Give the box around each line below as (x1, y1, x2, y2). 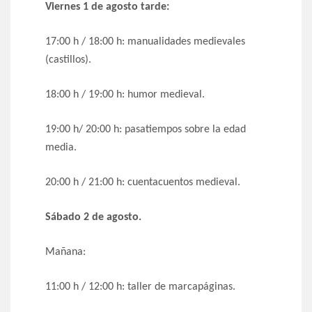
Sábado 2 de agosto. (45, 212, 141, 224)
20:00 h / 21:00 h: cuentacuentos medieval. (45, 177, 240, 189)
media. (45, 142, 77, 154)
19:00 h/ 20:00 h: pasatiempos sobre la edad (45, 124, 246, 136)
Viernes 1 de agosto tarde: (45, 1, 169, 13)
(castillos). (45, 54, 91, 66)
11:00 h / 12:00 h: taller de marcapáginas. (45, 281, 235, 293)
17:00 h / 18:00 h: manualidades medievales (45, 36, 245, 48)
